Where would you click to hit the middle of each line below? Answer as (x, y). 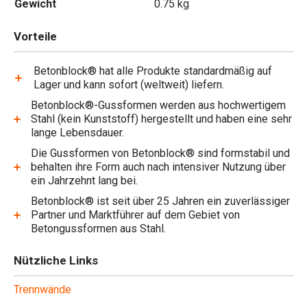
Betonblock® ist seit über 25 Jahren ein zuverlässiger (161, 201)
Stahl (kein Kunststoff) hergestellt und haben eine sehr (162, 119)
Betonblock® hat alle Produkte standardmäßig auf (153, 71)
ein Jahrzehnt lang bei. (85, 181)
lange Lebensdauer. (78, 133)
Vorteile (35, 36)
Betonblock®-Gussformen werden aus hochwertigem (159, 105)
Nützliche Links (56, 260)
